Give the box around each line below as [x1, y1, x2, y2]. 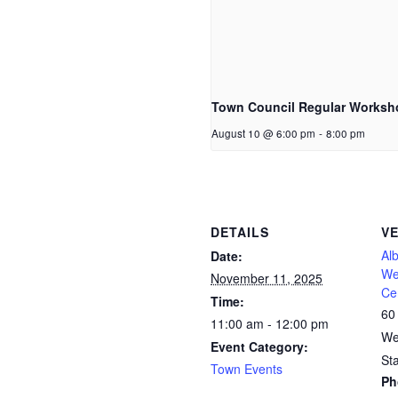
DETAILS [211, 222, 269, 241]
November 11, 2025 [211, 268, 322, 287]
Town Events [211, 359, 283, 378]
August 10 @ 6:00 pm [211, 125, 315, 140]
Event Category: [211, 337, 308, 355]
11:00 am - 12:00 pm [211, 314, 329, 332]
